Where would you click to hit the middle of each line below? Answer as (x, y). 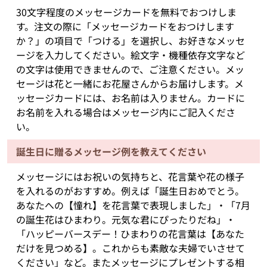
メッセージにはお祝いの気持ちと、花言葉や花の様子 (130, 177)
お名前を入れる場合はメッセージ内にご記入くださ (125, 112)
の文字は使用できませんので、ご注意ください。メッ (130, 69)
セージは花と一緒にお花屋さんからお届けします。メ (130, 84)
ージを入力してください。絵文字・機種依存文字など (130, 55)
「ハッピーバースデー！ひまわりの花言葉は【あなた (130, 234)
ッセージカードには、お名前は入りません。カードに (130, 98)
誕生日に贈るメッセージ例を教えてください (111, 152)
